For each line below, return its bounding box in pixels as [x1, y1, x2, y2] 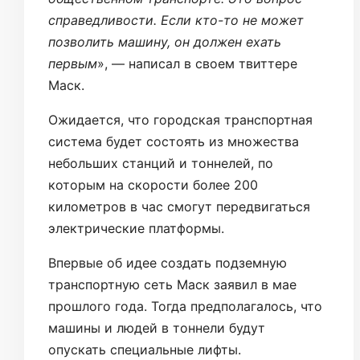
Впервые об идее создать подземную [48, 255, 287, 271]
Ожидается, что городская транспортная [48, 112, 313, 128]
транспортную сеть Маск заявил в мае [48, 276, 297, 292]
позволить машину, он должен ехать [48, 34, 281, 50]
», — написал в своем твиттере [97, 55, 297, 72]
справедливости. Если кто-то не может [48, 12, 304, 28]
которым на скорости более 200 [48, 177, 258, 193]
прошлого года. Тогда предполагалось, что [48, 298, 322, 314]
